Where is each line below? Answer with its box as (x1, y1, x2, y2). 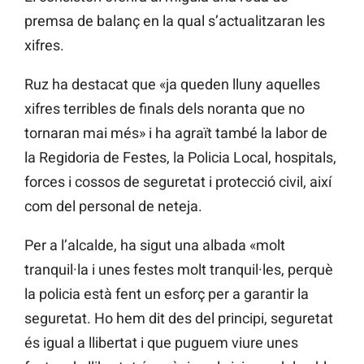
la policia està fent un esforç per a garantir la (24, 285, 309, 303)
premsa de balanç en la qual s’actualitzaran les (24, 12, 325, 30)
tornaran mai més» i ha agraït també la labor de (24, 124, 327, 142)
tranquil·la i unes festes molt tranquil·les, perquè (24, 261, 333, 279)
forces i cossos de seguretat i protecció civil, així (24, 173, 331, 191)
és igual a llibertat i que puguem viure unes (24, 334, 298, 352)
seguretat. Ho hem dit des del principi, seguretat (24, 310, 333, 327)
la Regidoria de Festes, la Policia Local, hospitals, (24, 149, 336, 167)
